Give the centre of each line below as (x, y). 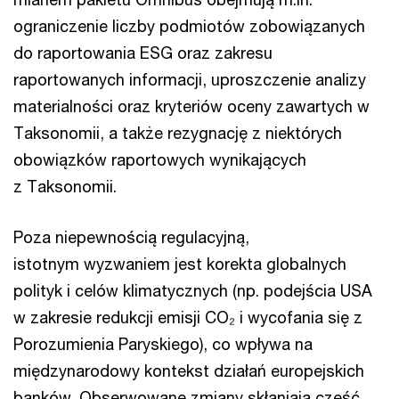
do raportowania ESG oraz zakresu (143, 53)
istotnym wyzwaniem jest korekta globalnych (180, 264)
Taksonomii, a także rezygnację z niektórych (178, 133)
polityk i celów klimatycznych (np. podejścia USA (193, 290)
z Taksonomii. (65, 186)
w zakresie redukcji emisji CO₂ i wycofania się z (188, 317)
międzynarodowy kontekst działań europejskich (189, 370)
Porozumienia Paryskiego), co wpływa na (163, 344)
